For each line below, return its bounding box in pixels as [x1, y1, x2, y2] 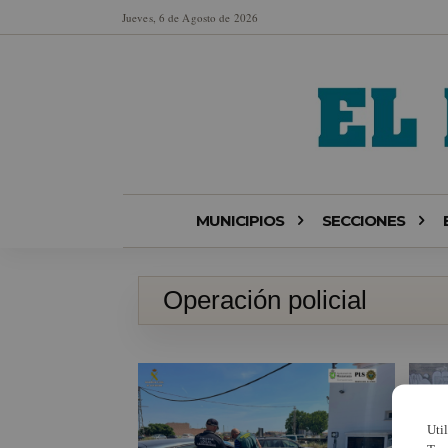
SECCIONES [321, 211, 405, 231]
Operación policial [163, 285, 367, 316]
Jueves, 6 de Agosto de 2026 [122, 9, 258, 25]
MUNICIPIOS [195, 211, 284, 231]
